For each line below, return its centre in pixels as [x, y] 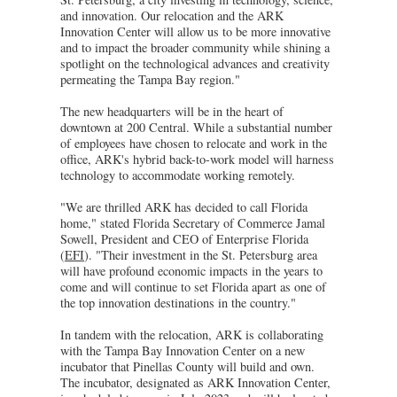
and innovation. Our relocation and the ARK [172, 15]
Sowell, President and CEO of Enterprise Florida [184, 238]
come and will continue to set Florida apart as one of [193, 286]
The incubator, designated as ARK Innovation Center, [195, 382]
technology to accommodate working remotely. [178, 175]
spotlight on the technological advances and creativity [195, 63]
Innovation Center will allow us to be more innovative [195, 31]
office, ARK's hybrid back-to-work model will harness [197, 159]
